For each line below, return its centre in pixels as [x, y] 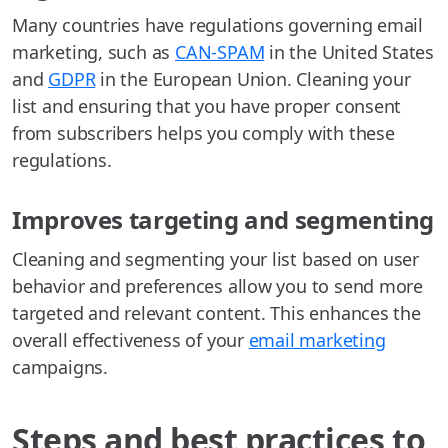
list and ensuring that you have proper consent [207, 106]
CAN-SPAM [220, 52]
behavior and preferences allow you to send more [218, 286]
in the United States [349, 52]
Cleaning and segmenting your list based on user [216, 259]
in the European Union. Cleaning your [253, 79]
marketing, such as [93, 52]
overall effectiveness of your [130, 340]
